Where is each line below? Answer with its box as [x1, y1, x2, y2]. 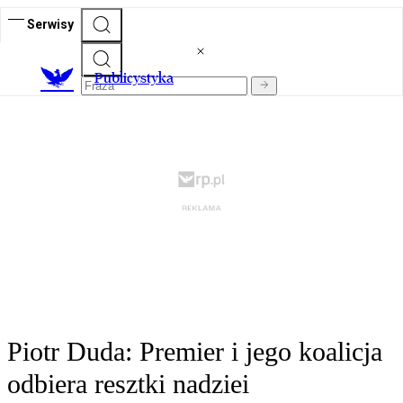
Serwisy [27, 16, 74, 31]
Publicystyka [94, 69, 174, 87]
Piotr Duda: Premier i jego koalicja [7, 336, 382, 367]
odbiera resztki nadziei [7, 369, 249, 399]
